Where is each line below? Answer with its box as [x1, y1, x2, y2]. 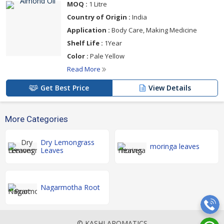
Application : [67, 25, 110, 34]
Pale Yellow [88, 51, 124, 60]
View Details [148, 82, 191, 92]
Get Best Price [40, 82, 89, 92]
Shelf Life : [67, 38, 103, 47]
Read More [67, 64, 102, 73]
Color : [67, 51, 88, 60]
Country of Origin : [67, 12, 130, 21]
